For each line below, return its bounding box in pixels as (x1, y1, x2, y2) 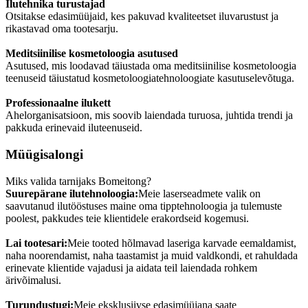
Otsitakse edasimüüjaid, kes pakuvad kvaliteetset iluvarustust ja (5, 10, 278, 23)
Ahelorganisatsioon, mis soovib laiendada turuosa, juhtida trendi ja (5, 109, 293, 122)
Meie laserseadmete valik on (138, 187, 261, 199)
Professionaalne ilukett (5, 97, 111, 109)
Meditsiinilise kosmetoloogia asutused (5, 47, 178, 60)
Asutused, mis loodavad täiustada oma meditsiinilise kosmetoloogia (5, 60, 296, 72)
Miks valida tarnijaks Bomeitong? (5, 175, 151, 187)
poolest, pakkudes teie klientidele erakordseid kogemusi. (5, 212, 249, 224)
